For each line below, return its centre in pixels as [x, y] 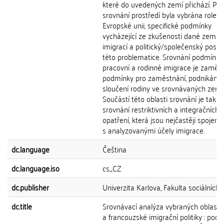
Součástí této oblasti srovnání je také [161, 98]
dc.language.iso [35, 168]
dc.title [22, 206]
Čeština [114, 149]
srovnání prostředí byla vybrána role [159, 14]
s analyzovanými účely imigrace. [153, 130]
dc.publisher [30, 187]
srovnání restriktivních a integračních [161, 109]
